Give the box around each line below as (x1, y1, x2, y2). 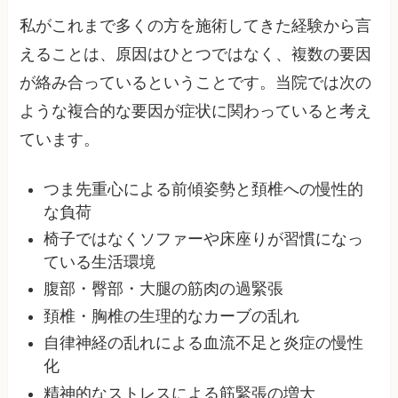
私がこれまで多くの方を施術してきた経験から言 (20, 16, 372, 35)
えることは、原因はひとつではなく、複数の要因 (20, 44, 372, 63)
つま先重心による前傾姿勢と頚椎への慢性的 (44, 179, 364, 198)
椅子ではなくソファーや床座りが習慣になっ (44, 229, 364, 248)
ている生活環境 (44, 252, 156, 271)
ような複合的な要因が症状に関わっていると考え (20, 101, 372, 120)
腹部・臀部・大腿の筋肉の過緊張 (44, 280, 284, 298)
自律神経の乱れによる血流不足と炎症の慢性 (44, 334, 364, 353)
